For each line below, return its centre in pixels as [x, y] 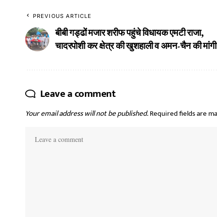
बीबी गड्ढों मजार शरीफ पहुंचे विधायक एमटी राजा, [130, 32]
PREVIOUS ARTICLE [62, 16]
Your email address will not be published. [87, 113]
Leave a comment [77, 93]
